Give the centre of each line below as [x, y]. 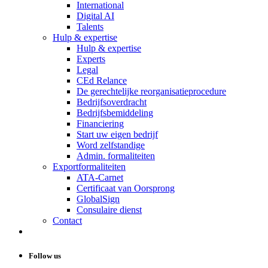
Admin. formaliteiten [116, 156]
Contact [67, 220]
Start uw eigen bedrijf [117, 134]
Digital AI [95, 16]
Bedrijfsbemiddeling [115, 113]
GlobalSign [98, 199]
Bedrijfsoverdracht [112, 102]
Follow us [45, 256]
